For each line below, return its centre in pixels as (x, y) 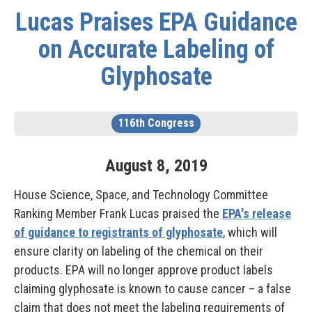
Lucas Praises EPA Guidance (156, 22)
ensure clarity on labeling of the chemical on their (139, 251)
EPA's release (257, 213)
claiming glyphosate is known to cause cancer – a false (153, 289)
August (128, 166)
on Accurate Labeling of (156, 49)
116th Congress (156, 123)
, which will (250, 232)
